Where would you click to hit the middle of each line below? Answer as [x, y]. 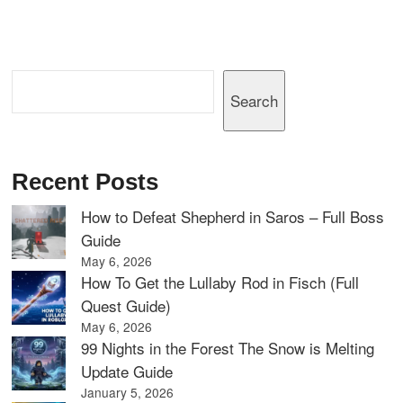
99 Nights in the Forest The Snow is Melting [228, 348]
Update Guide [127, 372]
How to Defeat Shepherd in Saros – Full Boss [233, 217]
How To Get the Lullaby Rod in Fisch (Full [220, 282]
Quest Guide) [126, 306]
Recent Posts [85, 182]
